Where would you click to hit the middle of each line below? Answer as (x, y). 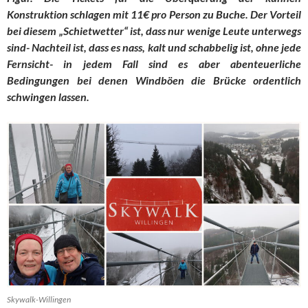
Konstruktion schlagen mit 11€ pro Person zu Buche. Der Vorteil (154, 14)
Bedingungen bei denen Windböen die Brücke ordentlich (154, 80)
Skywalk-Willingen (39, 299)
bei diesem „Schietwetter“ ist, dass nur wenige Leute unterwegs (154, 31)
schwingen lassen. (48, 97)
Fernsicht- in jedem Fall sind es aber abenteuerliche (154, 64)
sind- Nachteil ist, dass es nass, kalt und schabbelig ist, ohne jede (154, 47)
